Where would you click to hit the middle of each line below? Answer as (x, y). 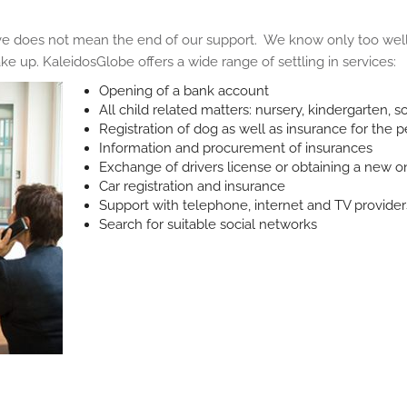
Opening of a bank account (184, 90)
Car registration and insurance (192, 186)
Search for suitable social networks (208, 224)
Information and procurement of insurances (236, 148)
